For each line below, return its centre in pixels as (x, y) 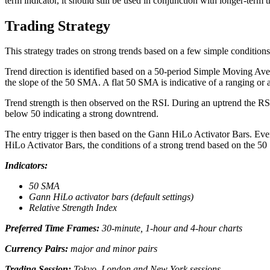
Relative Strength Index (73, 208)
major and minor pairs (113, 249)
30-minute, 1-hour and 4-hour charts (171, 228)
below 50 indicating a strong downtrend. (82, 114)
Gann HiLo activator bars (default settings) (111, 197)
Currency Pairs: (36, 249)
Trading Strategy (58, 26)
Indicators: (26, 166)
